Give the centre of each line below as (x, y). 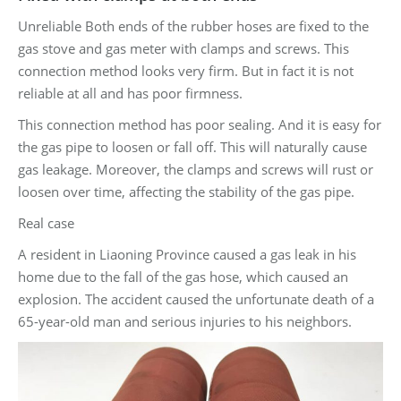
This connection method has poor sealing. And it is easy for (200, 125)
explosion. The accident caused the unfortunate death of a (196, 299)
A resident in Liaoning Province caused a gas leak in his (187, 255)
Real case (46, 223)
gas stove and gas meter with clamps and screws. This (183, 49)
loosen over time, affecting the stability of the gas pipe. (186, 192)
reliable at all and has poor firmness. (130, 94)
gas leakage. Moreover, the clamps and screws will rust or (196, 170)
